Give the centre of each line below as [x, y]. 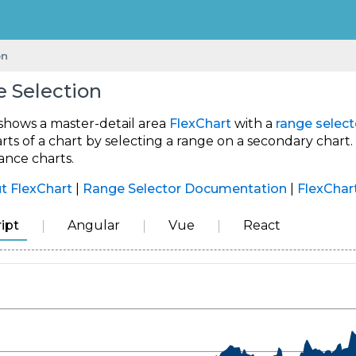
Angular [94, 226]
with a [253, 124]
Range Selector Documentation [185, 189]
